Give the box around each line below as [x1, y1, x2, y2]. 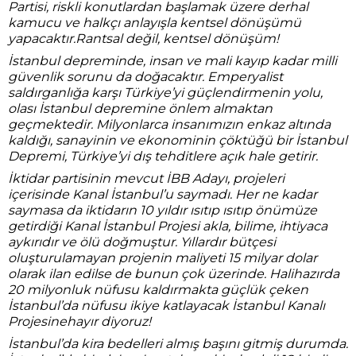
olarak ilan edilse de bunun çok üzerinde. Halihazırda [8, 266, 339, 281]
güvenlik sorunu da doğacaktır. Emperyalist [8, 69, 283, 84]
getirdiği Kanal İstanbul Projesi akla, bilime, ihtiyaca [8, 219, 327, 234]
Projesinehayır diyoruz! [8, 314, 151, 329]
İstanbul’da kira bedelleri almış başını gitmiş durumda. [8, 336, 348, 351]
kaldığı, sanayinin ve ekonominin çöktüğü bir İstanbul [8, 133, 347, 148]
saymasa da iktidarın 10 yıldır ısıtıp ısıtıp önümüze [8, 203, 317, 218]
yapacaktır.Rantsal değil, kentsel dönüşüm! [8, 31, 279, 46]
